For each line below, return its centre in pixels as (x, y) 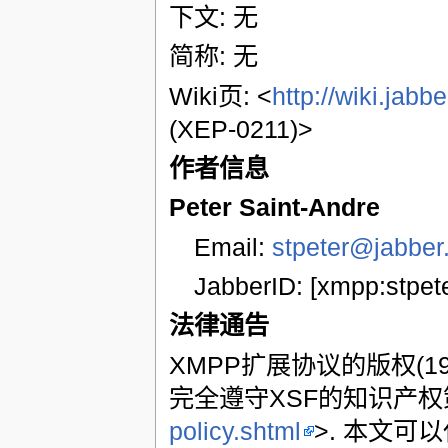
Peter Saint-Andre (274, 207)
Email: (233, 246)
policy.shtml (234, 430)
